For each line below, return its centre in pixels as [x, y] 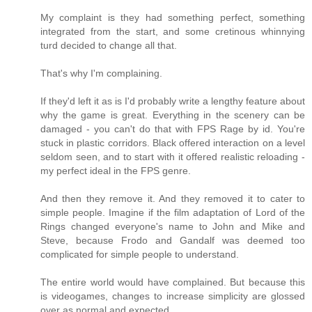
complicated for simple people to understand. [140, 255]
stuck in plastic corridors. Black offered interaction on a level [173, 143]
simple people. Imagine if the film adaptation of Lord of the [173, 213]
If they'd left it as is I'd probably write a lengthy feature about [173, 101]
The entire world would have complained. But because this [173, 282]
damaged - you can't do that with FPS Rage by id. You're [173, 129]
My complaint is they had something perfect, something [173, 18]
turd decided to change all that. [109, 46]
